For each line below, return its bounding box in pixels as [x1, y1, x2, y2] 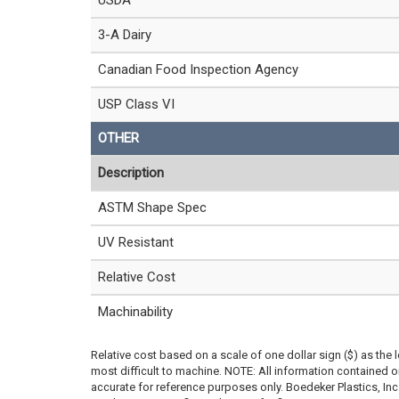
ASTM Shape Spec [98, 199, 207, 216]
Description [98, 165, 164, 181]
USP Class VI [98, 96, 175, 112]
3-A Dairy [98, 27, 151, 43]
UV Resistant [98, 234, 174, 250]
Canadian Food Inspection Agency [98, 61, 298, 77]
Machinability [98, 304, 173, 320]
